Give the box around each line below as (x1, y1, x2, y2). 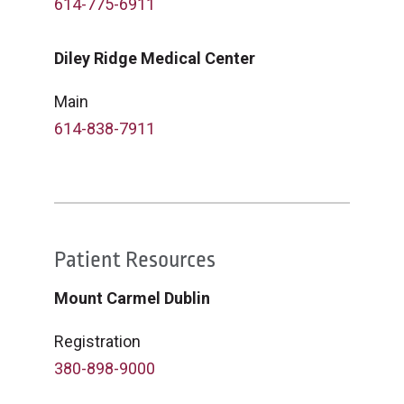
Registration (54, 332, 141, 351)
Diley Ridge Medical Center (54, 49, 255, 68)
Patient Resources (54, 244, 216, 276)
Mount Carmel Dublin (54, 289, 210, 308)
